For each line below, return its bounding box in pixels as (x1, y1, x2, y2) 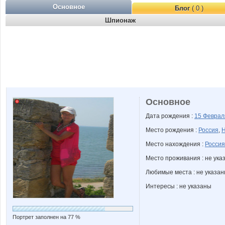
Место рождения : (146, 127, 198, 134)
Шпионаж (104, 17, 136, 24)
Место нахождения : (146, 141, 205, 148)
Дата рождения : (146, 113, 194, 120)
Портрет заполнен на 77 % (13, 214, 80, 220)
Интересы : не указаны (146, 183, 211, 190)
